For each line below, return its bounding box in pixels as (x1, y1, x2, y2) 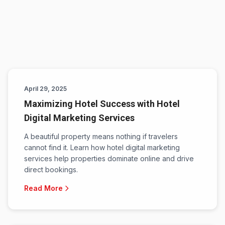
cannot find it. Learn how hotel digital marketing (24, 143, 180, 152)
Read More (24, 184, 63, 192)
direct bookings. (24, 165, 78, 174)
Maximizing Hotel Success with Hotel (24, 98, 180, 109)
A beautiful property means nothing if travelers (24, 132, 178, 141)
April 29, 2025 (24, 85, 67, 92)
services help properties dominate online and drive (24, 154, 194, 163)
